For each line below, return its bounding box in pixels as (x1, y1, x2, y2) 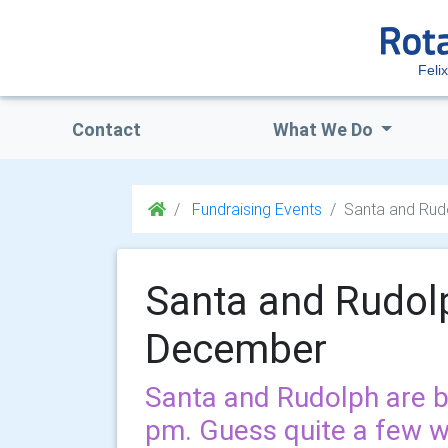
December (145, 324, 327, 373)
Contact (71, 118, 141, 141)
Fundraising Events (188, 199, 322, 219)
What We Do (272, 118, 377, 141)
